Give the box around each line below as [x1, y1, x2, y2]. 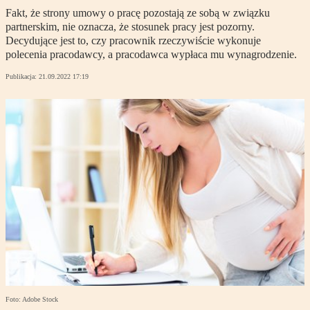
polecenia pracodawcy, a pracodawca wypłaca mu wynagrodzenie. [6, 48, 297, 61]
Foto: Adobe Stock [6, 295, 58, 304]
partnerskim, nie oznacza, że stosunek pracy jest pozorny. [6, 21, 255, 33]
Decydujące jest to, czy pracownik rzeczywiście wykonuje [6, 35, 261, 47]
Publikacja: [6, 73, 39, 81]
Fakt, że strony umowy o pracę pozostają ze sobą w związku [6, 7, 270, 19]
